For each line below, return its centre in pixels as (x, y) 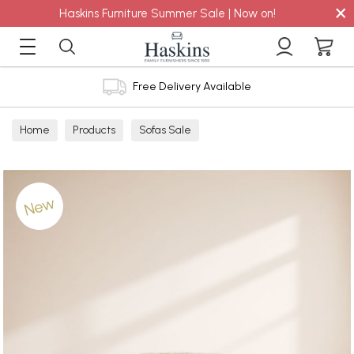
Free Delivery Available (191, 86)
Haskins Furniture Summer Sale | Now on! (168, 13)
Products (94, 130)
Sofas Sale (165, 130)
